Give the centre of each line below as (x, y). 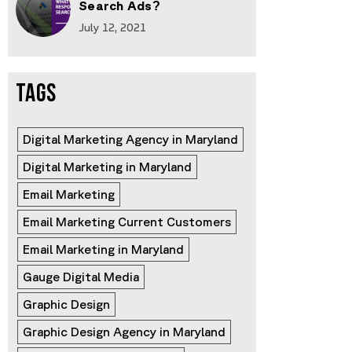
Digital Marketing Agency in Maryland (130, 139)
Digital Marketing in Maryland (107, 167)
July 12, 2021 (112, 27)
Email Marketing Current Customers (127, 222)
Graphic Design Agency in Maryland (124, 332)
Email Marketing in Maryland (103, 249)
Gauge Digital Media (81, 277)
